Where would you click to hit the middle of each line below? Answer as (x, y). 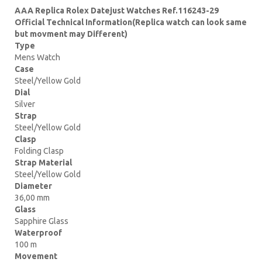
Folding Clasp (39, 151)
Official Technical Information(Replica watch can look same (131, 22)
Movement (36, 256)
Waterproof (38, 232)
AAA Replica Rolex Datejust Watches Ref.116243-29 (117, 10)
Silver (25, 104)
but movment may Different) (71, 34)
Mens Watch (37, 57)
